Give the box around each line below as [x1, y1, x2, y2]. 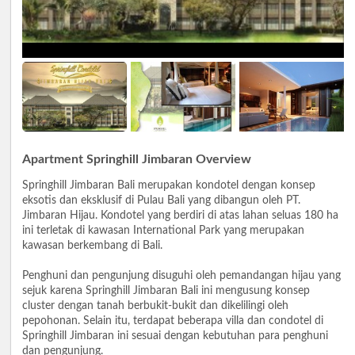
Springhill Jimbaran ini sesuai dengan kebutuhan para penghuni [22, 330, 328, 342]
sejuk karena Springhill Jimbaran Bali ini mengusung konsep [22, 285, 310, 297]
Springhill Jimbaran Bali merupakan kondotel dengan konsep [22, 180, 315, 192]
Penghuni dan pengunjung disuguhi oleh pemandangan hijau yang [22, 270, 341, 282]
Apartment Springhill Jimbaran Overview [22, 153, 251, 166]
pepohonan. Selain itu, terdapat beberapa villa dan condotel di [22, 315, 323, 327]
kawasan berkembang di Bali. [22, 240, 162, 252]
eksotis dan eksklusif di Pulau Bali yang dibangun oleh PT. [22, 195, 300, 207]
